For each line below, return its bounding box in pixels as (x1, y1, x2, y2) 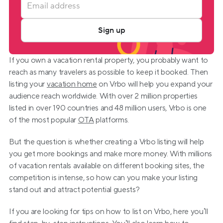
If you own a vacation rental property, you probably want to (9, 55, 209, 65)
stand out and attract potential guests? (9, 185, 140, 195)
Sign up (98, 25, 125, 35)
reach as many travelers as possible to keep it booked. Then (9, 67, 209, 77)
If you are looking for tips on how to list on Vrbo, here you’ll (9, 207, 208, 217)
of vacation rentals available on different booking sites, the (9, 161, 205, 171)
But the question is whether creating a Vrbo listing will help (9, 137, 204, 147)
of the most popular (9, 115, 78, 125)
